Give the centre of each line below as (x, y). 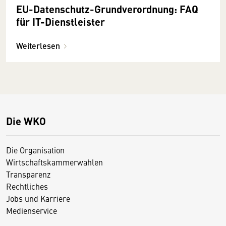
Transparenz (28, 174)
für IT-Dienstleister (61, 21)
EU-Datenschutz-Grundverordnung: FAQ (107, 9)
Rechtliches (27, 186)
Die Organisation (35, 150)
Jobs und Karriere (38, 198)
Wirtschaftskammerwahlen (54, 162)
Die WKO (26, 121)
